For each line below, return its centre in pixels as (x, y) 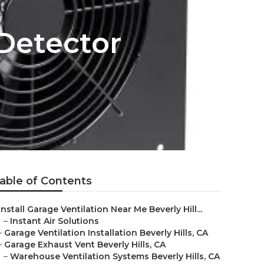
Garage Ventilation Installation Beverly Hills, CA (106, 233)
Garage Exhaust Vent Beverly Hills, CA (85, 245)
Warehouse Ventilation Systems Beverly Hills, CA (115, 256)
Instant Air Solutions (55, 221)
